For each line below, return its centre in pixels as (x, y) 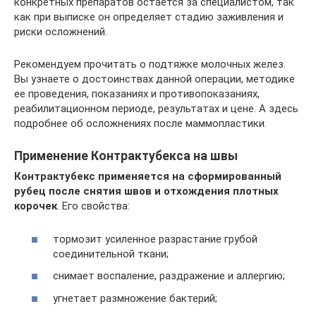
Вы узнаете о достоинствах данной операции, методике (154, 79)
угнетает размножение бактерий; (135, 298)
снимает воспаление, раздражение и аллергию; (169, 276)
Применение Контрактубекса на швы (126, 156)
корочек (36, 206)
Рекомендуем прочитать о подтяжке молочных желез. (150, 65)
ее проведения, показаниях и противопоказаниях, (137, 94)
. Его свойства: (93, 206)
